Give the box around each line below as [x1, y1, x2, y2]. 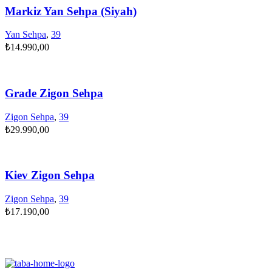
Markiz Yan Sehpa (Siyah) [5, 4, 137, 18]
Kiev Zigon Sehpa [5, 169, 95, 182]
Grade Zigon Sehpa [5, 87, 103, 100]
